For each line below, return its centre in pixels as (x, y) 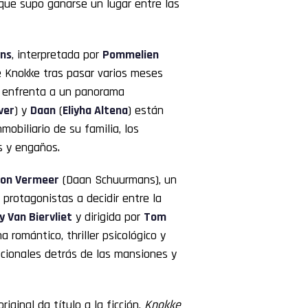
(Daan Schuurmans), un (118, 179)
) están (146, 110)
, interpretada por (57, 54)
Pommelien (131, 54)
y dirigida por (108, 217)
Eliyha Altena (95, 110)
